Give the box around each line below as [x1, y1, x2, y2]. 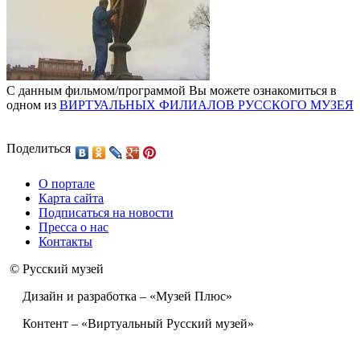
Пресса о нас [39, 220, 108, 235]
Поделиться [6, 141, 71, 156]
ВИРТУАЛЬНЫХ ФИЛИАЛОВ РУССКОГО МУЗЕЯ [59, 98, 354, 112]
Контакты [39, 235, 92, 249]
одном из [6, 98, 59, 112]
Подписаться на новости [39, 206, 174, 220]
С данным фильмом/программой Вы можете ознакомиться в [6, 84, 337, 98]
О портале [39, 177, 95, 191]
